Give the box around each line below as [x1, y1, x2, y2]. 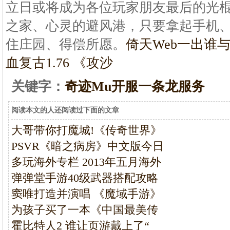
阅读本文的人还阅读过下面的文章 [11, 106, 119, 114]
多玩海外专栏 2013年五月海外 [11, 156, 161, 168]
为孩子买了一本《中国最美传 [11, 203, 158, 216]
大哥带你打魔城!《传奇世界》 [11, 124, 162, 137]
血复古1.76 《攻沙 [6, 55, 113, 70]
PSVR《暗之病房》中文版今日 [11, 140, 164, 152]
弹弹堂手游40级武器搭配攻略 [11, 171, 158, 184]
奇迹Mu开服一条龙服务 [65, 79, 205, 94]
